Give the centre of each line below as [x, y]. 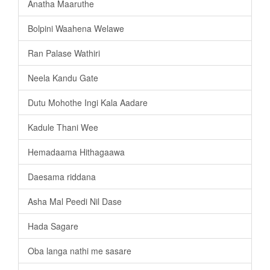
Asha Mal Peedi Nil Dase [75, 202]
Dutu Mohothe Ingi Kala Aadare [88, 103]
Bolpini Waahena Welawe [76, 29]
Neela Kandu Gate [63, 78]
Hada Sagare [53, 226]
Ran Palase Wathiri [64, 53]
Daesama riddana [62, 177]
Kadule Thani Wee [63, 127]
